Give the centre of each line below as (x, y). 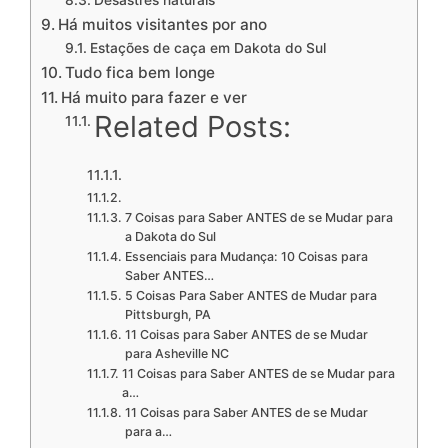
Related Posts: (192, 127)
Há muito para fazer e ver (154, 98)
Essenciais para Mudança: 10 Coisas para (246, 257)
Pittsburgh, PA (167, 315)
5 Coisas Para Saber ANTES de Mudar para (250, 296)
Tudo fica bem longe (140, 73)
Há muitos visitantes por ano (163, 25)
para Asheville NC (176, 354)
